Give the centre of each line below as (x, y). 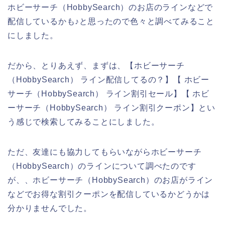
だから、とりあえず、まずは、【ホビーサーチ (96, 65)
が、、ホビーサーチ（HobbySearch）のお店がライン (110, 180)
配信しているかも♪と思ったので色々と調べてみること (111, 21)
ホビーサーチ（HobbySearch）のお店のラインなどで (110, 7)
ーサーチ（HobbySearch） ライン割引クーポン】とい (112, 107)
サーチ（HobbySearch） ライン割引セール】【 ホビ (108, 93)
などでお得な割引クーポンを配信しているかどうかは (109, 194)
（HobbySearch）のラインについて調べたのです (102, 166)
